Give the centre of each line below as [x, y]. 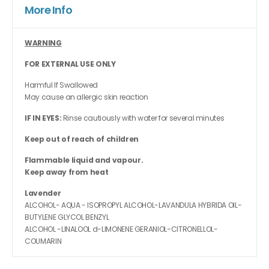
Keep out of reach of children [82, 139]
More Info [48, 10]
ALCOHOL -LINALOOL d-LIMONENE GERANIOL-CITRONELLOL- [121, 229]
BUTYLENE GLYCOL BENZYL [67, 217]
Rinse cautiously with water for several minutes [143, 118]
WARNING [43, 43]
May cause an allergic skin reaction [86, 97]
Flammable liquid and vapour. [84, 160]
